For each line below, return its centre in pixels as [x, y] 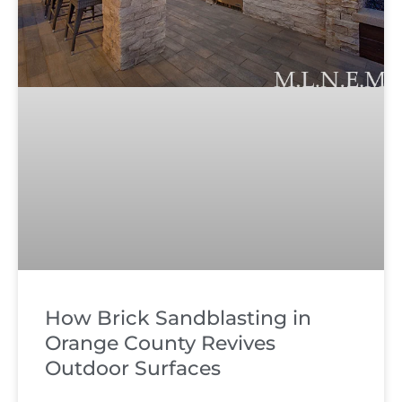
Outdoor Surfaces [133, 369]
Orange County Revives [160, 344]
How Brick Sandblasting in [178, 319]
